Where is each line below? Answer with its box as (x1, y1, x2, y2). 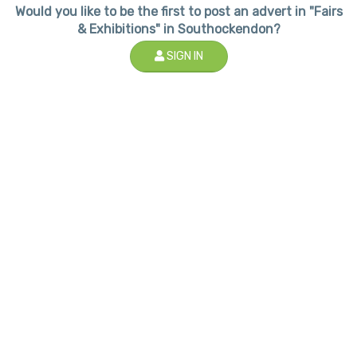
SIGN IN (163, 49, 203, 63)
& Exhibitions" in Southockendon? (76, 21, 280, 37)
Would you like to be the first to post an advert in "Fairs (14, 3, 343, 19)
